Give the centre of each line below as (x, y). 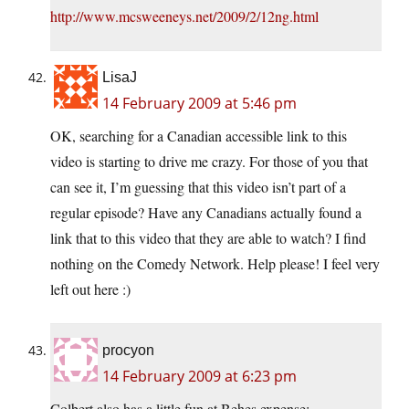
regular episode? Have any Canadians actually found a (206, 213)
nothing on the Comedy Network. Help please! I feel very (215, 264)
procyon (128, 351)
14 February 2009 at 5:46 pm (199, 104)
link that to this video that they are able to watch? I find (208, 238)
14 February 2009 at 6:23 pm (199, 377)
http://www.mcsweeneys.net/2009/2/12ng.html (184, 16)
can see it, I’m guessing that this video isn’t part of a (198, 187)
